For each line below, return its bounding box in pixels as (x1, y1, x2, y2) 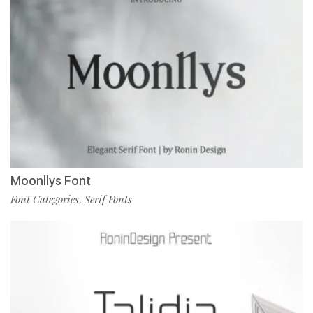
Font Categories (10, 192, 79, 206)
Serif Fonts (85, 192, 132, 206)
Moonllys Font (10, 173, 91, 188)
